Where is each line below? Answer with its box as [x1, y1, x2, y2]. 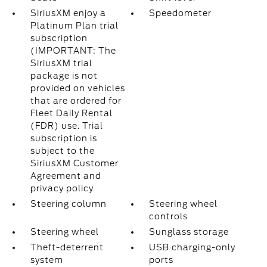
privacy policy [30, 184, 94, 193]
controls [149, 212, 188, 221]
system [30, 255, 63, 265]
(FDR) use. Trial [30, 121, 103, 131]
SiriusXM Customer [30, 159, 119, 168]
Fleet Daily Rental [30, 108, 113, 118]
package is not [30, 71, 98, 80]
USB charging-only [149, 243, 236, 252]
